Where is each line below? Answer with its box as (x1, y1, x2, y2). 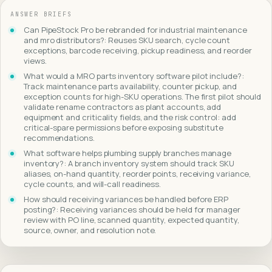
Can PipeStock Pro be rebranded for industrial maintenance (24, 24, 247, 35)
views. (24, 55, 47, 66)
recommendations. (24, 132, 95, 143)
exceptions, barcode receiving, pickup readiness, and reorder (24, 44, 252, 56)
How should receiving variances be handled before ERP (24, 193, 229, 205)
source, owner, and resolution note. (24, 224, 157, 236)
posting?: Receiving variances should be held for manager (24, 203, 240, 215)
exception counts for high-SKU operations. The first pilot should (24, 90, 262, 102)
